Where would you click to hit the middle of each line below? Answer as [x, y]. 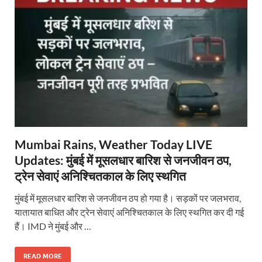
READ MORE [43, 256]
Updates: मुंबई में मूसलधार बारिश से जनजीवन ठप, [123, 160]
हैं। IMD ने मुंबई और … [53, 226]
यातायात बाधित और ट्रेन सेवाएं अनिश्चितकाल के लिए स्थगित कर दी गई [129, 212]
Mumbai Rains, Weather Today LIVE [113, 144]
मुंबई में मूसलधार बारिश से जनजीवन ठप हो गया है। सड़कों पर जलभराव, [128, 198]
